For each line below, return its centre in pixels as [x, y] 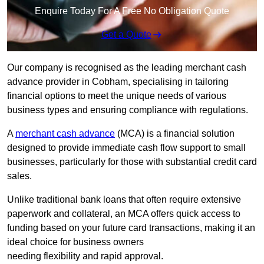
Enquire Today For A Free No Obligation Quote [132, 11]
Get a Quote [126, 35]
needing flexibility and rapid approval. [85, 256]
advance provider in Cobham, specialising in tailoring [118, 82]
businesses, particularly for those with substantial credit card [132, 162]
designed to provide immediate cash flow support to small [126, 148]
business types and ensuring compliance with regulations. [128, 110]
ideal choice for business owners [75, 242]
